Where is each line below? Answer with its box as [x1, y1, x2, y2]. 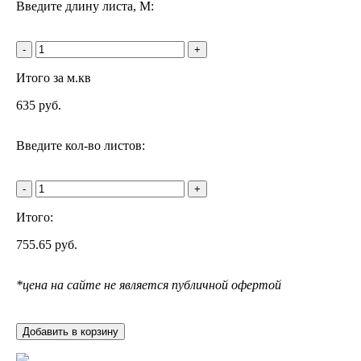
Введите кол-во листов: [16, 138, 145, 152]
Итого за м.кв [16, 70, 91, 85]
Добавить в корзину [23, 325, 118, 338]
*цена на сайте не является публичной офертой [16, 277, 281, 292]
